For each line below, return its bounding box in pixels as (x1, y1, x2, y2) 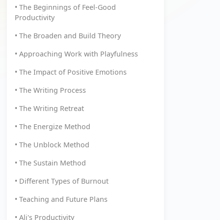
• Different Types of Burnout (15, 176, 109, 186)
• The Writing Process (15, 85, 86, 95)
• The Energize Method (15, 122, 90, 131)
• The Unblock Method (15, 140, 89, 149)
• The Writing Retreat (15, 104, 84, 113)
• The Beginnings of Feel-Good (15, 2, 116, 12)
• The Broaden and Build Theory (15, 31, 121, 40)
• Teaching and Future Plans (15, 194, 108, 204)
